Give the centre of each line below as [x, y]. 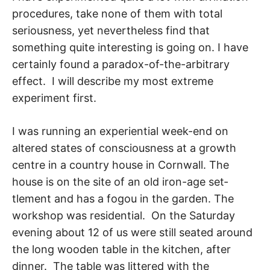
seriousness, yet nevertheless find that [111, 31]
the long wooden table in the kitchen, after [121, 250]
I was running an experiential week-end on [120, 131]
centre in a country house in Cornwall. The [121, 165]
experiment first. [54, 98]
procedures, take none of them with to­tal [117, 14]
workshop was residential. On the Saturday [124, 216]
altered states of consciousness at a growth [124, 148]
